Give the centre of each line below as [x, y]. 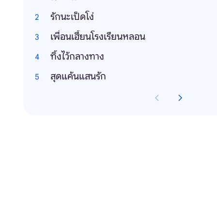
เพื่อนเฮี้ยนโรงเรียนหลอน [98, 37]
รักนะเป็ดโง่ [72, 17]
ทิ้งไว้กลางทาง [77, 56]
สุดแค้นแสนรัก [78, 76]
